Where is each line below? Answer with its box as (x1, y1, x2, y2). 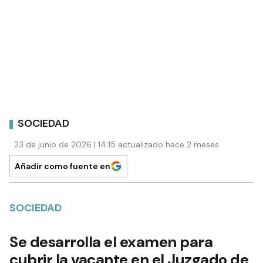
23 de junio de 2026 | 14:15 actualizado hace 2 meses (14, 139, 219, 150)
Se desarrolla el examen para (9, 231, 213, 252)
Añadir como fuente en (15, 160, 110, 171)
